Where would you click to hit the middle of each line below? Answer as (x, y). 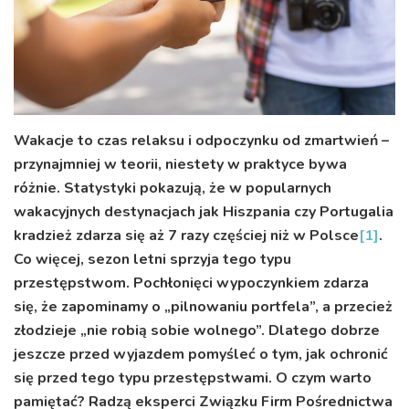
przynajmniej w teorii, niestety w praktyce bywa (180, 165)
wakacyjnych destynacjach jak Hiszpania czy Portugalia (204, 212)
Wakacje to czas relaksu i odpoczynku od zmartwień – (201, 141)
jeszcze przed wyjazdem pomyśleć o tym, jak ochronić (201, 355)
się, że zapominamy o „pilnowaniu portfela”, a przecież (203, 307)
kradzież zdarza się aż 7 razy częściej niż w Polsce (186, 236)
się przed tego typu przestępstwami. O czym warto (193, 378)
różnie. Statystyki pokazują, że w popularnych (173, 189)
